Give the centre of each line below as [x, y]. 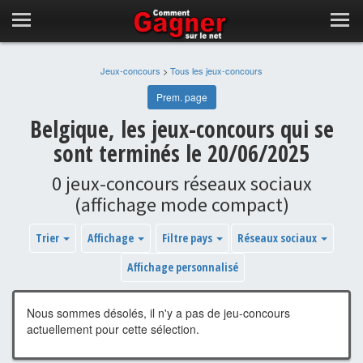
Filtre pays [188, 238]
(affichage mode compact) [181, 205]
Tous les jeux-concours [216, 70]
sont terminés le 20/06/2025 [181, 153]
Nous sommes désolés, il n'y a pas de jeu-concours [158, 313]
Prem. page [181, 97]
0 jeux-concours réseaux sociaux [181, 184]
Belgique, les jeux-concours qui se [181, 129]
